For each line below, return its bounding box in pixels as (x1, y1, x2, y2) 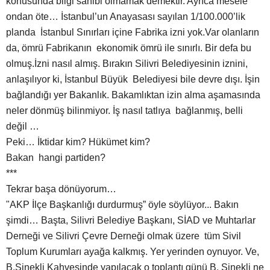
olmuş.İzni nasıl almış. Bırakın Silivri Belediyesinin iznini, (6, 58, 248, 69)
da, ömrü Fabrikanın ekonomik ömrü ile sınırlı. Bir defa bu (6, 43, 251, 54)
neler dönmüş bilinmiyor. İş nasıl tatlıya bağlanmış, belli (6, 105, 243, 116)
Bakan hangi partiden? (6, 152, 105, 163)
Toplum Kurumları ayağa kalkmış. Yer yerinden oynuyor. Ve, (6, 246, 259, 257)
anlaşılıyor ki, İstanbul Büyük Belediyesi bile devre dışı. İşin (6, 74, 260, 85)
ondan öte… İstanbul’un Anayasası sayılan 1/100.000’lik (6, 11, 245, 22)
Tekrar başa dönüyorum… (6, 184, 116, 195)
